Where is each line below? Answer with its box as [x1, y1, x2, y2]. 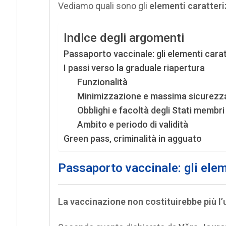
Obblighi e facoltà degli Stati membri [77, 104, 224, 116]
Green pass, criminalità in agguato [63, 133, 202, 144]
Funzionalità [77, 76, 128, 87]
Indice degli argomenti [63, 31, 184, 45]
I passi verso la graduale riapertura [63, 62, 205, 73]
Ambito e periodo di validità [77, 119, 188, 130]
